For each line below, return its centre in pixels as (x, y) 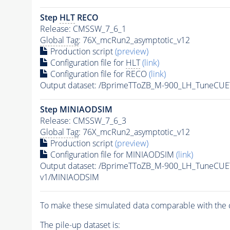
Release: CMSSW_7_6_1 (83, 28)
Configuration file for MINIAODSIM (112, 154)
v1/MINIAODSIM (69, 177)
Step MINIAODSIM (76, 109)
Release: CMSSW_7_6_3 (83, 120)
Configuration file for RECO (98, 74)
